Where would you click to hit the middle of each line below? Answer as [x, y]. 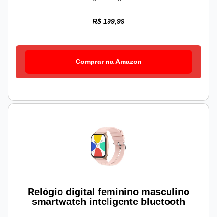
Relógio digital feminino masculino [108, 192]
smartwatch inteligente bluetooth [108, 202]
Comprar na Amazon [108, 62]
